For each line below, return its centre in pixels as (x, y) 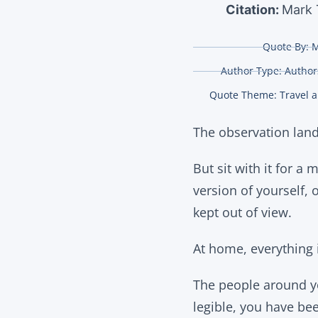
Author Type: (251, 71)
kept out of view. (242, 212)
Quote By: (287, 46)
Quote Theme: (243, 95)
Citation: (253, 10)
